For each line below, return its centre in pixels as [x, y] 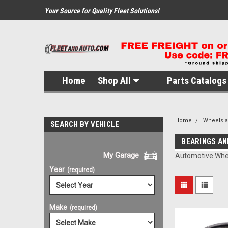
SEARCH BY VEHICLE [85, 124]
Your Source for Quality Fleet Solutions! [102, 11]
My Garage [123, 155]
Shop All [114, 81]
